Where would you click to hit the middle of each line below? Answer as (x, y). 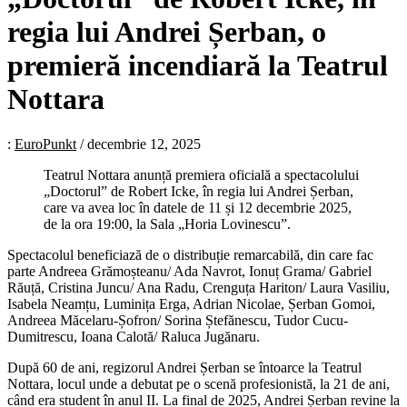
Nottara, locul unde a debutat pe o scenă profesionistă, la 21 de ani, (199, 383)
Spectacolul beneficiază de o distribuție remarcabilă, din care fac (190, 254)
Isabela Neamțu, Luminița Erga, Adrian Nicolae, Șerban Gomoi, (191, 303)
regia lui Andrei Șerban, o (167, 32)
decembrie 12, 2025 (144, 144)
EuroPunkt (45, 144)
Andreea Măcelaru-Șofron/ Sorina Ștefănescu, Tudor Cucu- (178, 320)
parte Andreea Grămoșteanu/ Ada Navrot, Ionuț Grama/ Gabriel (189, 271)
